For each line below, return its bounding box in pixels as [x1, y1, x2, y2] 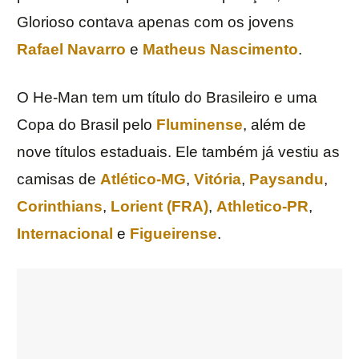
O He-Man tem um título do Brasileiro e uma [17, 89, 317, 107]
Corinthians [17, 198, 103, 216]
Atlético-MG [100, 171, 186, 188]
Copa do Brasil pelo [17, 116, 156, 134]
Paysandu [249, 171, 324, 188]
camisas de [17, 171, 100, 188]
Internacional [17, 225, 113, 243]
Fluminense [156, 116, 243, 134]
